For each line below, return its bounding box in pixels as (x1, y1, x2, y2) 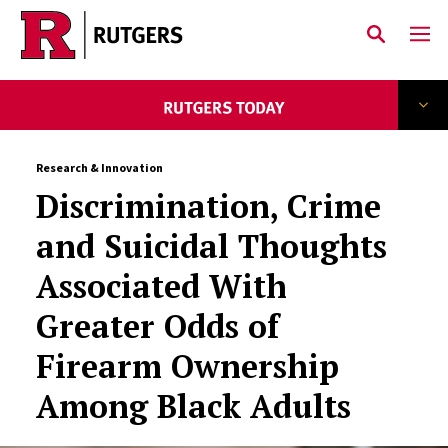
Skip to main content (39, 41, 184, 61)
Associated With (35, 265, 287, 307)
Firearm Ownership (35, 345, 339, 387)
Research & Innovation (35, 160, 163, 175)
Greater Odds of (35, 305, 279, 347)
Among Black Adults (35, 385, 351, 427)
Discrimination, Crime (35, 185, 381, 227)
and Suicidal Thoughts (35, 225, 387, 267)
